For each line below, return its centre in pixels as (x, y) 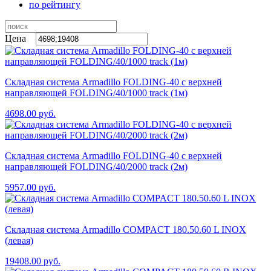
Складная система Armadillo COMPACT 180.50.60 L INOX (126, 229)
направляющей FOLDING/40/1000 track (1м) (96, 93)
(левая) (19, 240)
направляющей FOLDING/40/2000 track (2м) (96, 166)
